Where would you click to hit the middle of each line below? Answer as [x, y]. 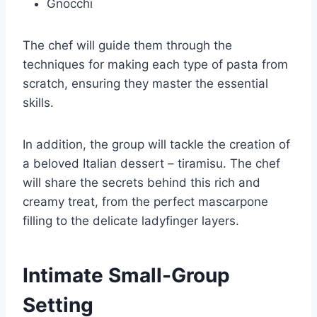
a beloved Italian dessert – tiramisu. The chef [151, 163]
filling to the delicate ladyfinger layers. [131, 221]
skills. [38, 103]
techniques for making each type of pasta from [155, 64]
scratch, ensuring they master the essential [145, 83]
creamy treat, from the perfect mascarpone [145, 202]
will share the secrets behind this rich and [142, 183]
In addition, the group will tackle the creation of [156, 144]
